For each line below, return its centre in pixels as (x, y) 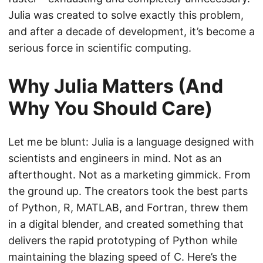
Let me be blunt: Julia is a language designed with (131, 142)
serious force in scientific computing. (100, 48)
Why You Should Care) (110, 109)
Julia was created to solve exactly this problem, (126, 15)
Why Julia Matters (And (116, 86)
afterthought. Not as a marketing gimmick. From (129, 175)
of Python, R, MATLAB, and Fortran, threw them (128, 208)
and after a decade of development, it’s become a (131, 32)
